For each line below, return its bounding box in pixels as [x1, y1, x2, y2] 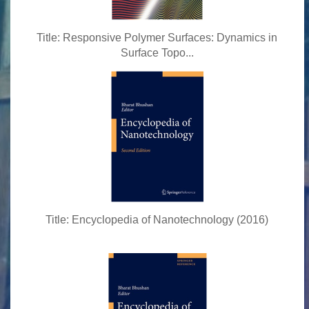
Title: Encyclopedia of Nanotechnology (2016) [46, 214, 269, 226]
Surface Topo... [120, 47, 194, 59]
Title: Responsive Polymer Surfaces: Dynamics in [37, 32, 278, 43]
